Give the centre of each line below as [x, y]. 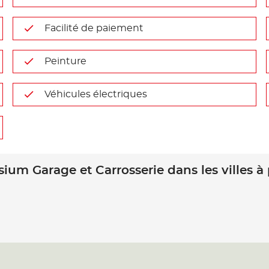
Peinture [66, 61]
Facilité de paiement [94, 28]
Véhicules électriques [96, 94]
